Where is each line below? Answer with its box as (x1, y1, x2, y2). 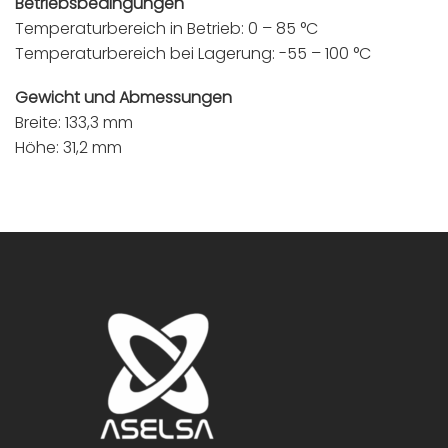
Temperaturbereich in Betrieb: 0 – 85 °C (15, 17, 318, 41)
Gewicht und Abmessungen (15, 86, 232, 110)
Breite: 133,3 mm (15, 111, 133, 135)
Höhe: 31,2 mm (15, 136, 122, 160)
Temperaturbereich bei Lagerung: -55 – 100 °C (15, 42, 371, 66)
